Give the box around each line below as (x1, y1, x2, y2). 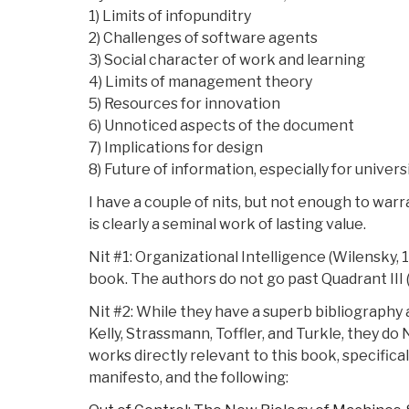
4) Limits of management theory (89, 73, 312, 91)
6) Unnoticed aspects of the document (89, 117, 354, 135)
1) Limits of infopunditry (89, 7, 251, 26)
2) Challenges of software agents (89, 29, 318, 47)
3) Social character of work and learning (89, 51, 365, 69)
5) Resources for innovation (89, 95, 280, 113)
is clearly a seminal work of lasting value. (89, 215, 366, 234)
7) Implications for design (89, 139, 263, 157)
